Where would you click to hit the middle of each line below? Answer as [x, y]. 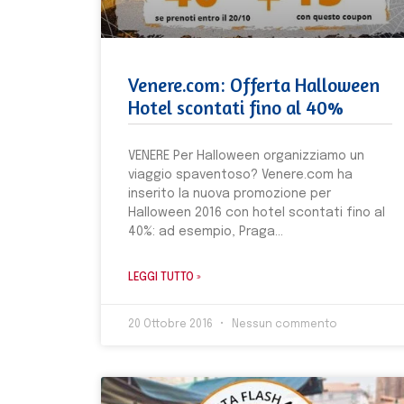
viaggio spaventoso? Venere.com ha [240, 175]
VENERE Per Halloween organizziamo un [246, 156]
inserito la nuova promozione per [230, 194]
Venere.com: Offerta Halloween [254, 86]
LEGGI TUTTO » [165, 278]
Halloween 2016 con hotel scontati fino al [257, 213]
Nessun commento [283, 325]
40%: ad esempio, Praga [202, 232]
